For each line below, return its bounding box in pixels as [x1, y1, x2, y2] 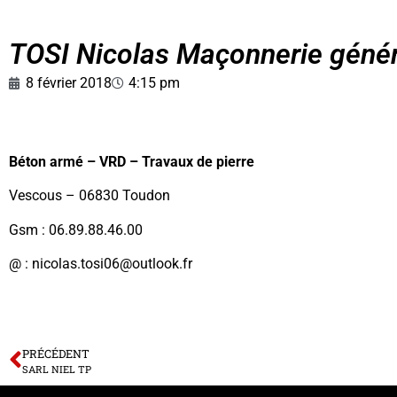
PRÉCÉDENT [22, 346, 90, 361]
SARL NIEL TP [22, 362, 91, 376]
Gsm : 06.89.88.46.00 [9, 221, 143, 238]
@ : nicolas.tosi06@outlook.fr [9, 255, 192, 273]
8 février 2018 [26, 74, 112, 91]
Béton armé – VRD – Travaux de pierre [9, 153, 254, 170]
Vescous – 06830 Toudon [9, 187, 170, 205]
